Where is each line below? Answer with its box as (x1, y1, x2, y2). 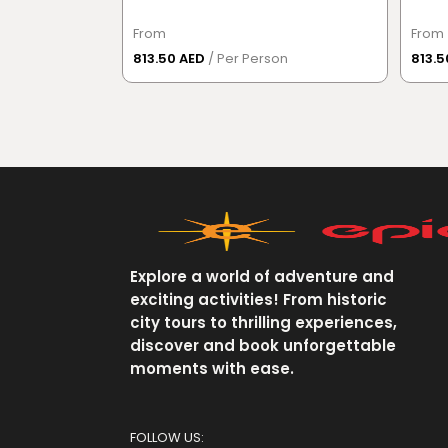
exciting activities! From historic (130, 289, 387, 310)
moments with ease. (130, 358, 294, 379)
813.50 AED (133, 49, 208, 68)
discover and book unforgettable (130, 335, 396, 356)
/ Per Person (208, 49, 288, 68)
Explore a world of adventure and (130, 266, 394, 287)
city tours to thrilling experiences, (130, 312, 397, 333)
